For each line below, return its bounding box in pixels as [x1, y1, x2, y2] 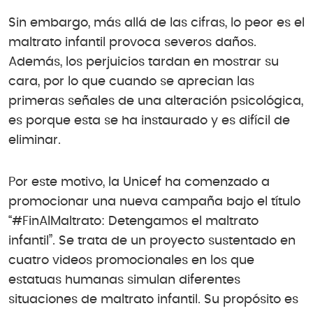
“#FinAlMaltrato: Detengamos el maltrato [8, 214, 259, 228]
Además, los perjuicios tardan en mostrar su [8, 55, 279, 68]
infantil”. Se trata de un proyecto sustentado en [8, 234, 296, 247]
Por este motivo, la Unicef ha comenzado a [8, 175, 270, 189]
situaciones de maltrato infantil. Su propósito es [8, 293, 298, 306]
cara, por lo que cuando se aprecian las [8, 75, 254, 88]
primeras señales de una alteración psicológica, [8, 94, 303, 108]
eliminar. [8, 133, 61, 147]
